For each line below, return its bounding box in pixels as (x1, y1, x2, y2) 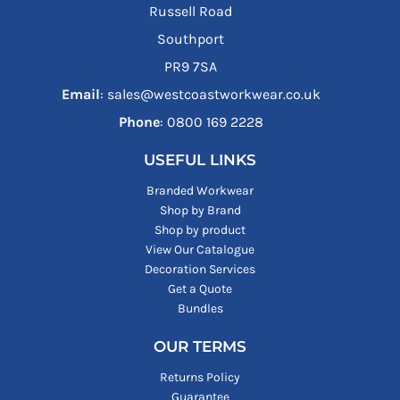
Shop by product (154, 222, 246, 238)
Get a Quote (168, 281, 232, 297)
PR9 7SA (164, 58, 218, 76)
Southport (157, 30, 225, 48)
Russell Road (149, 3, 233, 21)
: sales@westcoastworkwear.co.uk (99, 86, 321, 104)
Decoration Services (145, 262, 255, 278)
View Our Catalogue (146, 242, 254, 258)
